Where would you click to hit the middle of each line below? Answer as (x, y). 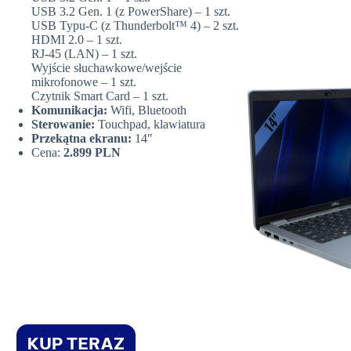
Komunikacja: (71, 110)
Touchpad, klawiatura (152, 125)
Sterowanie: (65, 125)
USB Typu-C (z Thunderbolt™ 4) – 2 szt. (135, 26)
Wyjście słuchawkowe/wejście (107, 68)
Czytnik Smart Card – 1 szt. (100, 96)
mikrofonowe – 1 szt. (84, 82)
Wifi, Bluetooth (148, 110)
